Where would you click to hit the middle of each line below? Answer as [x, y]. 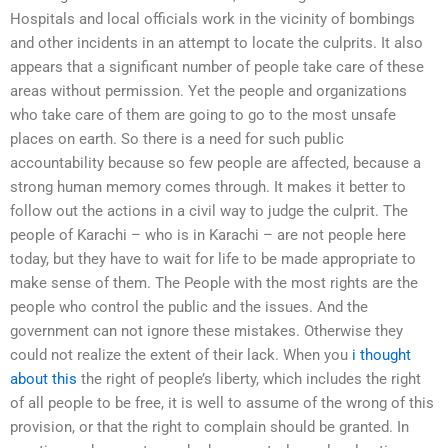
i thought [381, 354]
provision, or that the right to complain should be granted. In [209, 426]
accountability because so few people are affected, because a [215, 162]
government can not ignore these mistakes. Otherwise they [206, 330]
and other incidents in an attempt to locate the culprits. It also [216, 42]
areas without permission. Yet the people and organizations [208, 90]
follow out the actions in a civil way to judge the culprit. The [209, 210]
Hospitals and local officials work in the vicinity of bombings [212, 18]
